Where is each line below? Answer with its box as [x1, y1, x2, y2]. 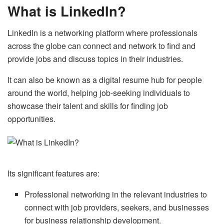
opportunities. [7, 113, 55, 125]
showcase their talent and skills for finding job [7, 100, 168, 112]
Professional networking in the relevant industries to [24, 188, 207, 200]
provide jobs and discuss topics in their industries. [7, 53, 185, 65]
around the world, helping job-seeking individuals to [7, 87, 190, 99]
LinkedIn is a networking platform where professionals [7, 27, 197, 39]
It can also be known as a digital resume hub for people [7, 74, 202, 86]
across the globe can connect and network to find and [7, 40, 195, 52]
